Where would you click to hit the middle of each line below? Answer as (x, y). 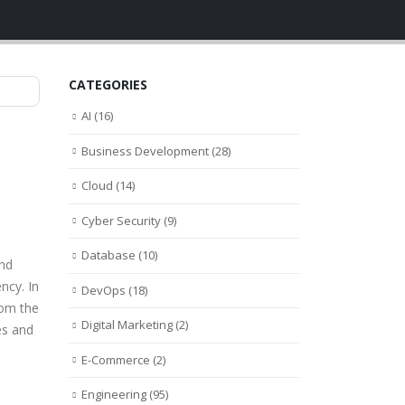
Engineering (114, 395)
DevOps (104, 290)
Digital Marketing (127, 325)
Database (108, 255)
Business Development (145, 151)
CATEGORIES (108, 85)
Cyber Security (121, 220)
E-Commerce (116, 359)
